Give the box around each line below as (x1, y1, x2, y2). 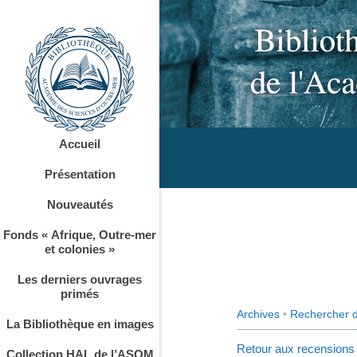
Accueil (59, 137, 100, 151)
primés (61, 287, 99, 301)
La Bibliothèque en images (6, 317, 154, 331)
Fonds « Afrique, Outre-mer (3, 228, 156, 242)
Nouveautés (46, 198, 113, 212)
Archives (237, 307, 280, 320)
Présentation (44, 167, 116, 182)
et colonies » (45, 242, 115, 257)
